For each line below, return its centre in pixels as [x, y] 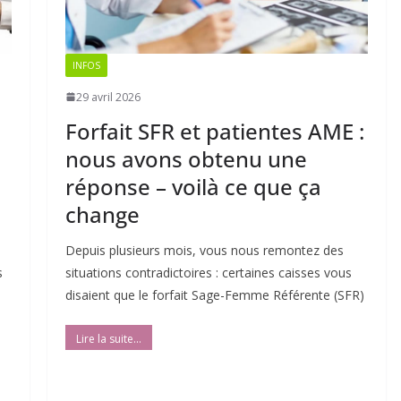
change [102, 214]
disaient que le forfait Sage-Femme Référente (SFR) [214, 294]
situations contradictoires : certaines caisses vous [208, 272]
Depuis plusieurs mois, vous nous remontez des [204, 250]
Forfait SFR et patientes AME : [214, 131]
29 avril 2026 [108, 97]
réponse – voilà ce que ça [193, 186]
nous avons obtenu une [186, 158]
